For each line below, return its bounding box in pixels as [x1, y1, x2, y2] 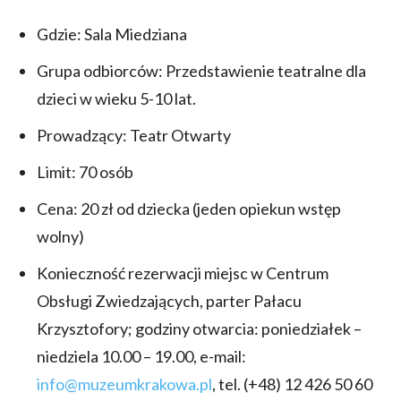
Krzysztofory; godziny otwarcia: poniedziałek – [37, 319, 362, 339]
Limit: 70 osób [37, 162, 133, 183]
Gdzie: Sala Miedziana [37, 24, 187, 45]
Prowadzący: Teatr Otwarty [37, 125, 231, 146]
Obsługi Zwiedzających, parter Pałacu [37, 291, 302, 311]
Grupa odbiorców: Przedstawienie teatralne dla [37, 61, 366, 81]
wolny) [37, 226, 84, 247]
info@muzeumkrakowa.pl [37, 374, 212, 395]
